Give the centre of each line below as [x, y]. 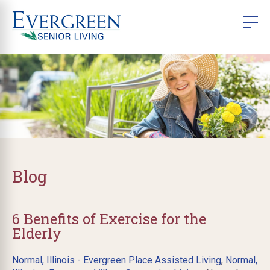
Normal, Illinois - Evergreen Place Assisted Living [117, 260]
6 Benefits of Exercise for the [109, 218]
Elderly [37, 233]
